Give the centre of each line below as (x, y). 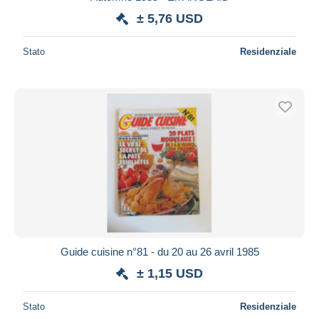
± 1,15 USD (170, 273)
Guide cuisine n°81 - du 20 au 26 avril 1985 (159, 251)
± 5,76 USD (170, 18)
